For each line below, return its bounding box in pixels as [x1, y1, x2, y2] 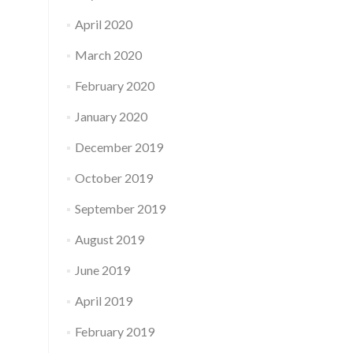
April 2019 [74, 293, 132, 308]
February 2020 [74, 78, 154, 93]
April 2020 [74, 17, 132, 32]
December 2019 [74, 139, 163, 154]
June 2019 [74, 262, 130, 277]
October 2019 [74, 170, 153, 185]
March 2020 [74, 47, 142, 62]
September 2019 [74, 201, 165, 216]
